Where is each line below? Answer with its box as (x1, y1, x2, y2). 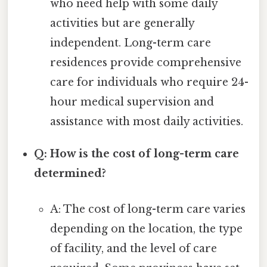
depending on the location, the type (49, 222, 243, 235)
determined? (34, 167, 107, 181)
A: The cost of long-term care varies (49, 202, 246, 216)
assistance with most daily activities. (49, 115, 243, 129)
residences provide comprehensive (49, 56, 241, 70)
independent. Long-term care (49, 36, 211, 50)
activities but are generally (49, 17, 194, 30)
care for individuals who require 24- (49, 76, 249, 89)
